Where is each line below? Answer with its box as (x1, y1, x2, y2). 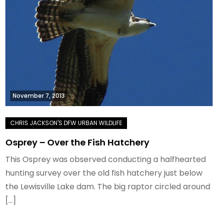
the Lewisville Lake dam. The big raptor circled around (5, 181, 211, 193)
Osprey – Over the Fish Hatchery (5, 136, 150, 149)
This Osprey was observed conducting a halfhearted (5, 154, 206, 165)
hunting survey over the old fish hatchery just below (5, 167, 203, 179)
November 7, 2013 (13, 91, 65, 100)
